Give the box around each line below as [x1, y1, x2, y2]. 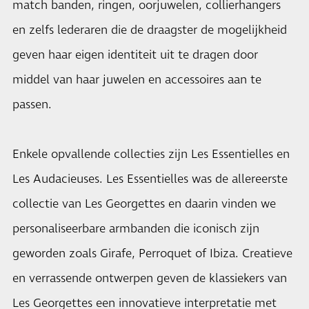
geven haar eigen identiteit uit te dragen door [12, 47, 258, 63]
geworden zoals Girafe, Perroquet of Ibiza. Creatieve [12, 246, 292, 262]
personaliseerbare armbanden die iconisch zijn [12, 221, 259, 237]
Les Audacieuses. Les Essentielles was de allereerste [12, 171, 288, 188]
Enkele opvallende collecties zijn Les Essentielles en [12, 146, 290, 163]
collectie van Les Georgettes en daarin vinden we [12, 196, 276, 212]
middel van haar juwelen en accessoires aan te [12, 72, 261, 88]
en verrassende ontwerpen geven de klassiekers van [12, 270, 287, 287]
